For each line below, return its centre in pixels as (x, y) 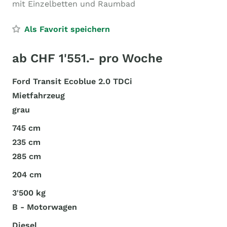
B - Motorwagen (45, 207)
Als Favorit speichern (67, 29)
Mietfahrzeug (39, 96)
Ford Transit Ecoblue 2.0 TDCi (72, 81)
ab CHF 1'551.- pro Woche (87, 58)
